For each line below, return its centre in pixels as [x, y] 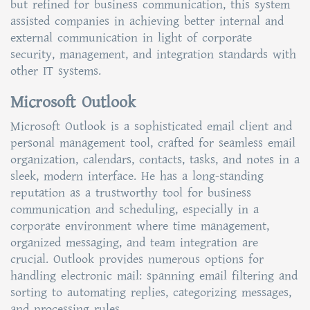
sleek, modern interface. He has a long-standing [137, 176]
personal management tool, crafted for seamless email [153, 143]
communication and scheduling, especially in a [135, 209]
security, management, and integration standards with [153, 54]
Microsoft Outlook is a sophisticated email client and [151, 126]
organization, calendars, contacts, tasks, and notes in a [155, 159]
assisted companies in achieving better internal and [147, 21]
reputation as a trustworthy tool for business [131, 193]
